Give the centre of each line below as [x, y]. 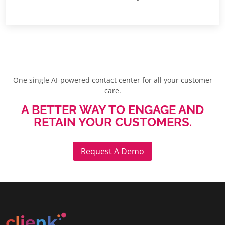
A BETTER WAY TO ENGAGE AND [113, 109]
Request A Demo [113, 151]
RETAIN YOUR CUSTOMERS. [113, 122]
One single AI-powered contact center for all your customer [113, 80]
